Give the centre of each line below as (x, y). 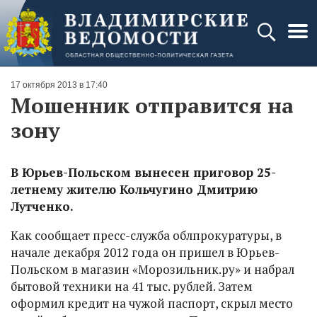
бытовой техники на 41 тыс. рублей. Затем (132, 286)
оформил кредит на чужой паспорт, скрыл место (152, 303)
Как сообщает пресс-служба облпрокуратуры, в (146, 235)
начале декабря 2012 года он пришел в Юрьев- (145, 252)
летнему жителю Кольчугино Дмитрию (134, 189)
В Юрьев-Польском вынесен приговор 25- (143, 172)
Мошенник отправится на (152, 105)
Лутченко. (42, 206)
